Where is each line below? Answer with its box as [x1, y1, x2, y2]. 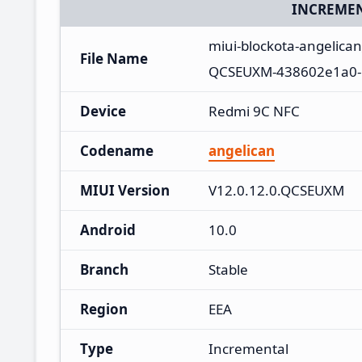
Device [80, 101, 126, 120]
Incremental [208, 339, 288, 358]
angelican [208, 141, 275, 160]
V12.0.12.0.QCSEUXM [208, 180, 344, 200]
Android [80, 220, 136, 239]
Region [80, 299, 128, 318]
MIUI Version [80, 180, 170, 200]
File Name [80, 48, 148, 68]
